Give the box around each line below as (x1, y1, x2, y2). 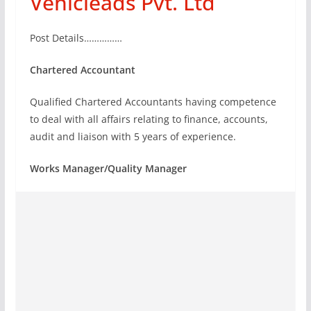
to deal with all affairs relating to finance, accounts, (29, 112, 268, 126)
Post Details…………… (29, 31, 122, 44)
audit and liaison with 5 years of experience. (29, 129, 236, 143)
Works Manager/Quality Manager (29, 161, 187, 175)
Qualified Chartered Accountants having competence (29, 94, 276, 108)
